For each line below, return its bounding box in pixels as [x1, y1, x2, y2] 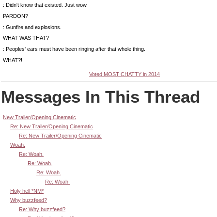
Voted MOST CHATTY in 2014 [89, 71, 160, 77]
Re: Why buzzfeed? [19, 206, 65, 212]
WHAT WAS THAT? [3, 35, 49, 41]
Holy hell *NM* [10, 187, 44, 194]
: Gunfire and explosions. [3, 24, 62, 30]
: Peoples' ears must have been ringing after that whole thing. [3, 46, 145, 52]
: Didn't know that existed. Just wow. [3, 2, 88, 8]
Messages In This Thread [1, 87, 200, 107]
